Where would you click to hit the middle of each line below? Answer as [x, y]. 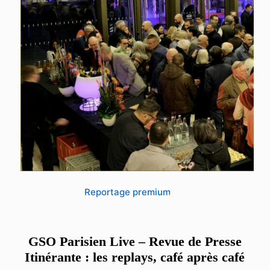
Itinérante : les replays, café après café [135, 257]
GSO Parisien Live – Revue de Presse [135, 241]
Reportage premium [128, 192]
